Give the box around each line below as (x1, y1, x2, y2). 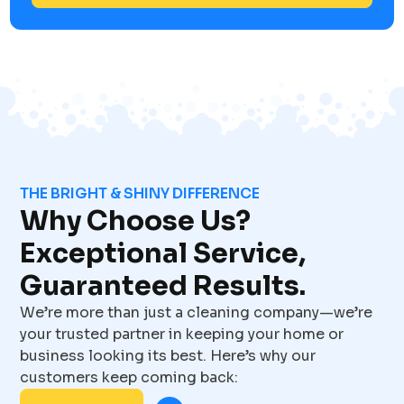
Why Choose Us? (19, 204, 251, 238)
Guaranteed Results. (19, 269, 306, 303)
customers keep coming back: (19, 368, 238, 387)
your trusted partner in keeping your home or (19, 325, 344, 344)
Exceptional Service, (19, 236, 306, 271)
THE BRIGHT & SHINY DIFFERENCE (19, 184, 260, 203)
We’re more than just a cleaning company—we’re (19, 303, 372, 322)
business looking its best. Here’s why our (19, 346, 316, 365)
